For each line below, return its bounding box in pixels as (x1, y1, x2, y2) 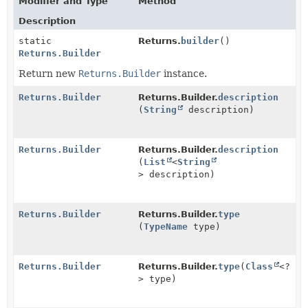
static (19, 35, 52, 46)
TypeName (144, 221, 188, 232)
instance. (161, 67, 207, 79)
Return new (19, 67, 78, 79)
